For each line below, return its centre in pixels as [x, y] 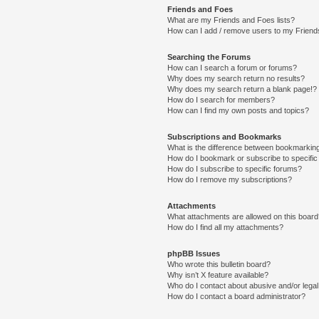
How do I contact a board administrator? [237, 296]
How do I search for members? [221, 100]
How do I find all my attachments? [226, 227]
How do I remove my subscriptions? [230, 179]
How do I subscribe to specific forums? [235, 169]
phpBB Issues [194, 253]
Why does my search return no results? [236, 78]
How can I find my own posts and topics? [239, 110]
